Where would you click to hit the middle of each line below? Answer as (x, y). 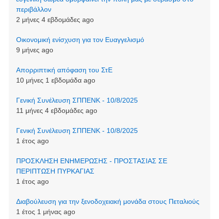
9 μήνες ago (34, 50)
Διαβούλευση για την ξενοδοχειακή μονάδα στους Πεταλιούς (108, 202)
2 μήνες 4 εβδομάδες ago (55, 20)
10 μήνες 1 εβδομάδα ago (55, 80)
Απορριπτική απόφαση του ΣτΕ (64, 70)
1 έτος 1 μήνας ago (45, 212)
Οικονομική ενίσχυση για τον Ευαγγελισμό (80, 40)
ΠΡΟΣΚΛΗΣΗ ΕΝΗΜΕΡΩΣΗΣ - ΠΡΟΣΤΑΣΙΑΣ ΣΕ (91, 161)
